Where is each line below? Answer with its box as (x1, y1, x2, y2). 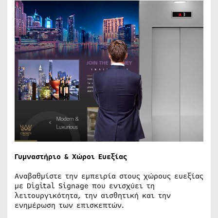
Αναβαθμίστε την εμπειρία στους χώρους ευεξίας (15, 170, 203, 182)
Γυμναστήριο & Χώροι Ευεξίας (15, 151, 127, 162)
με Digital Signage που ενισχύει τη (15, 180, 155, 191)
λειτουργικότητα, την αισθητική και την (15, 190, 171, 201)
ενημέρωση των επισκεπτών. (15, 200, 125, 211)
